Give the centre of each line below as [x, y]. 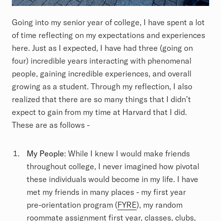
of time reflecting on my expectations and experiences [109, 35]
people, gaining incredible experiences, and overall [102, 74]
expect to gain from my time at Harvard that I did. [99, 112]
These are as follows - [52, 125]
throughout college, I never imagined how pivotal [113, 166]
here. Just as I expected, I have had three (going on [102, 48]
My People [45, 154]
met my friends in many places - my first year [106, 192]
